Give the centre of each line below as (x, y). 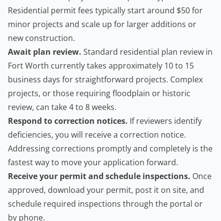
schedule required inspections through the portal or (105, 204)
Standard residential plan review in (147, 52)
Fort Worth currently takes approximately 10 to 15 (101, 66)
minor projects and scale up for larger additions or (102, 24)
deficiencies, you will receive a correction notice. (97, 135)
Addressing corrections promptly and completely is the (110, 149)
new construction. (41, 38)
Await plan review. (45, 52)
